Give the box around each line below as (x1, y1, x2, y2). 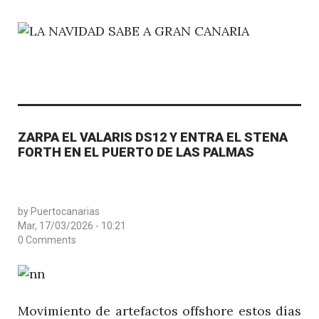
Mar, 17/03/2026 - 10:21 (18, 219, 126, 231)
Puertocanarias (31, 205, 100, 217)
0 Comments (18, 234, 76, 246)
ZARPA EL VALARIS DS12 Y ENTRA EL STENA (18, 129, 288, 145)
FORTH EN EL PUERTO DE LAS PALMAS (18, 144, 254, 159)
